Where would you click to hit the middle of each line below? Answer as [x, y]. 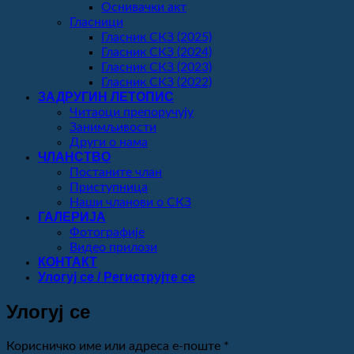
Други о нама [109, 142]
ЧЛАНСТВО [74, 156]
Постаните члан [116, 172]
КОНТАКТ [68, 262]
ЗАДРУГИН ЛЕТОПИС [106, 96]
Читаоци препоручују [132, 112]
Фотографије [107, 232]
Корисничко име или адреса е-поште [115, 346]
